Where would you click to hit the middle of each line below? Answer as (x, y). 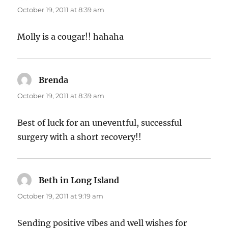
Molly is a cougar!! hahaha (71, 37)
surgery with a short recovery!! (80, 137)
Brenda (54, 80)
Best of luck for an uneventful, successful (100, 123)
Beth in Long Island (79, 180)
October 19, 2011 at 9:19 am (61, 196)
